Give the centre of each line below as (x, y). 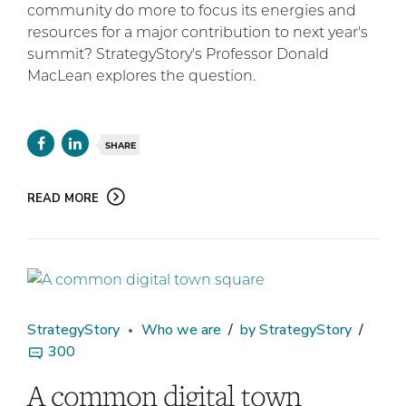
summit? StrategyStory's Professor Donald (178, 53)
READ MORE (63, 199)
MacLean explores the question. (141, 75)
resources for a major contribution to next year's (198, 32)
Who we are (181, 330)
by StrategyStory (296, 330)
